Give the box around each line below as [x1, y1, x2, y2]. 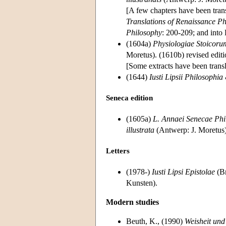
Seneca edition [106, 94, 153, 102]
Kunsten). [126, 178, 157, 187]
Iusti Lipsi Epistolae [152, 167, 215, 176]
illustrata [126, 125, 154, 134]
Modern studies [106, 197, 159, 206]
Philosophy [126, 28, 162, 37]
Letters [106, 147, 130, 155]
